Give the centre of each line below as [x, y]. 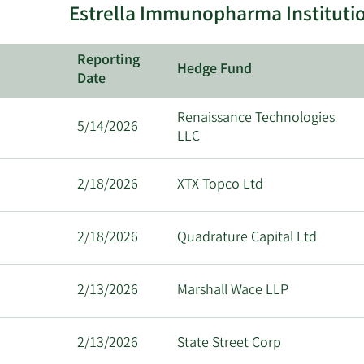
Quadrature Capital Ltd [247, 238]
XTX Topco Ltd [221, 186]
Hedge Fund [215, 70]
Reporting [109, 61]
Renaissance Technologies [256, 119]
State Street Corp [230, 344]
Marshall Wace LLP [233, 291]
